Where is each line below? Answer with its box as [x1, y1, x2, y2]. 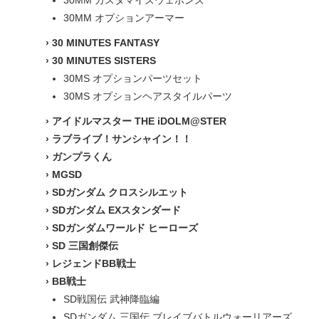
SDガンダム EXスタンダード [52, 204, 181, 216]
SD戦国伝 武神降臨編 [63, 293, 159, 305]
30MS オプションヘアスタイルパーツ [63, 90, 232, 102]
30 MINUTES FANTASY [52, 37, 159, 48]
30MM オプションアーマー [63, 12, 184, 23]
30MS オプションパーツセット [63, 73, 202, 84]
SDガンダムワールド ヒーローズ [52, 222, 198, 234]
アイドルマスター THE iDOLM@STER [52, 115, 226, 127]
